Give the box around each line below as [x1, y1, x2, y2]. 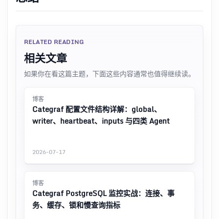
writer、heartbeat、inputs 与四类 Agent [32, 114, 170, 127]
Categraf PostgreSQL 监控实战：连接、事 [32, 187, 175, 199]
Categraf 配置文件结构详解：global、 [32, 103, 161, 115]
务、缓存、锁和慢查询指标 [32, 198, 120, 211]
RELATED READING [24, 37, 84, 46]
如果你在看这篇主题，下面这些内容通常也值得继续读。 [24, 67, 195, 79]
